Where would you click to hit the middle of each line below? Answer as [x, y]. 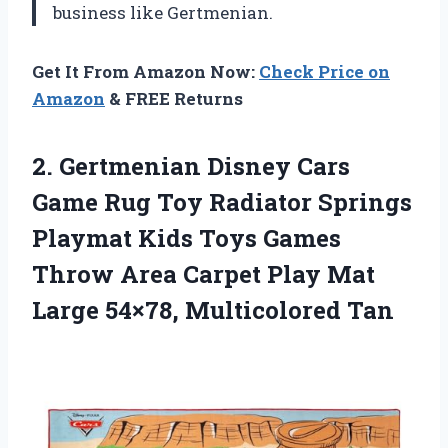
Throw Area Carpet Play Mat [203, 273]
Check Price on [324, 71]
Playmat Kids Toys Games [186, 237]
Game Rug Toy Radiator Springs [222, 201]
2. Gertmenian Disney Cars [191, 165]
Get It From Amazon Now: [145, 71]
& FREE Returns [174, 98]
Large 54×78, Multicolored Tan [213, 309]
